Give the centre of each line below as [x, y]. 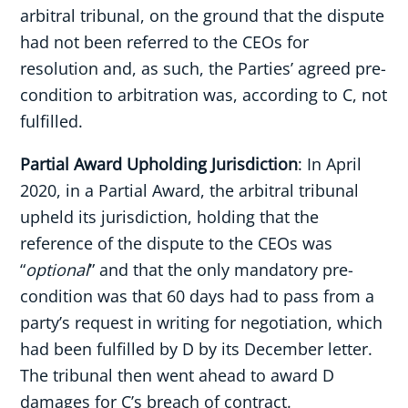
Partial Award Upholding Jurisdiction [159, 163]
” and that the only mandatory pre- [222, 269]
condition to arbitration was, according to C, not [204, 94]
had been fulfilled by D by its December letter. [197, 348]
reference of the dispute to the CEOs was [177, 243]
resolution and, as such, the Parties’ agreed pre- [204, 68]
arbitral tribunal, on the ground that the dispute [203, 15]
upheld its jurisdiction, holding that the [170, 216]
